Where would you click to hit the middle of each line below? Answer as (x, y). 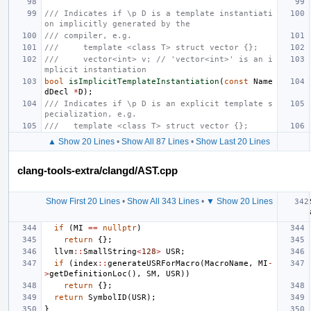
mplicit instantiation (95, 69)
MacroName (227, 263)
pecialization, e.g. (91, 114)
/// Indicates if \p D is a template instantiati (159, 13)
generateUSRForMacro (154, 263)
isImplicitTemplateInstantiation (144, 81)
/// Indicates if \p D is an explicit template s (159, 103)
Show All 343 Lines (163, 201)
